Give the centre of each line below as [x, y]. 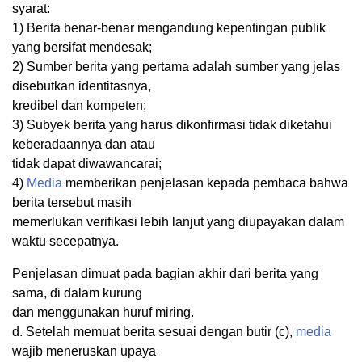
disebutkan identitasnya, [82, 86]
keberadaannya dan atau [84, 145]
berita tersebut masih [72, 203]
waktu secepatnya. [65, 242]
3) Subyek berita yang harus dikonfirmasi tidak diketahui [172, 125]
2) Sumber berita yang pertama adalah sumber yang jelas [176, 67]
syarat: [31, 9]
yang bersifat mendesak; [82, 48]
